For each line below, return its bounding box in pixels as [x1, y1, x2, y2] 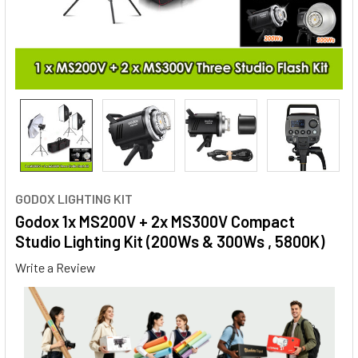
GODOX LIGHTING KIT [15, 191, 133, 206]
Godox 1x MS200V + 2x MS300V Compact [15, 212, 295, 231]
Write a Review [15, 259, 96, 275]
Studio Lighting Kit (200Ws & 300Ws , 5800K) [15, 232, 324, 251]
